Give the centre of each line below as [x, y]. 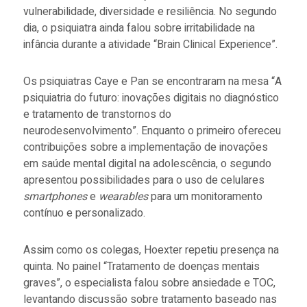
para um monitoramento [205, 196]
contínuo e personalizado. [84, 213]
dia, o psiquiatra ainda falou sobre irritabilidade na [139, 28]
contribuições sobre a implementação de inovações [145, 147]
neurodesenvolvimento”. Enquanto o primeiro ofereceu [152, 131]
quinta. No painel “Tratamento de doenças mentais [141, 266]
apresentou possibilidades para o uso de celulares [144, 180]
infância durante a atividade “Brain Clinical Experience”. [151, 44]
